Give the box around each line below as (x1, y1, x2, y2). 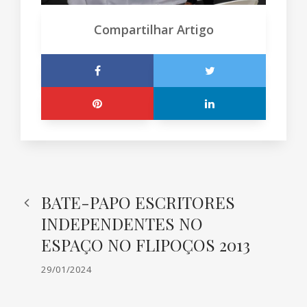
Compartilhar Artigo (93, 21, 214, 38)
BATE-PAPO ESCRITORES (41, 191, 235, 214)
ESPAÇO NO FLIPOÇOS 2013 (41, 234, 250, 256)
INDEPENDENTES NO (41, 212, 203, 235)
